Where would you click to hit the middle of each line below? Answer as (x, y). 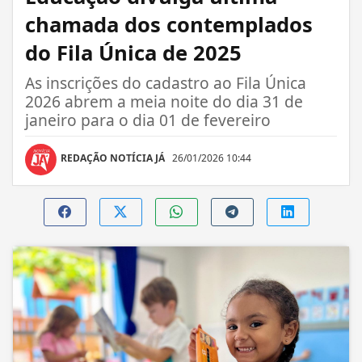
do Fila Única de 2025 (133, 53)
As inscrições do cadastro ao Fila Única (166, 82)
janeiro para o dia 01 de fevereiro (148, 120)
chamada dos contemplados (169, 24)
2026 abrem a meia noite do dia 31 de (164, 101)
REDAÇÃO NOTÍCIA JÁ (113, 158)
